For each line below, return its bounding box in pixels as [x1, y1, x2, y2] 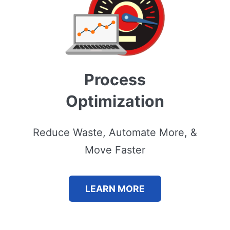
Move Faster [85, 144, 145, 157]
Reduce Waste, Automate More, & [33, 126, 197, 139]
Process [84, 70, 146, 89]
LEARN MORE [85, 183, 145, 195]
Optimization [66, 92, 164, 111]
